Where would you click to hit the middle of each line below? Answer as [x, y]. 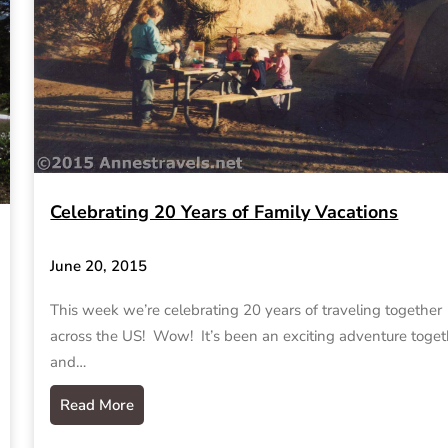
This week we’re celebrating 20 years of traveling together [246, 309]
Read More [97, 404]
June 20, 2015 [99, 265]
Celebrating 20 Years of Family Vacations [224, 212]
